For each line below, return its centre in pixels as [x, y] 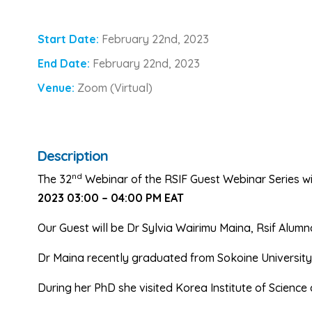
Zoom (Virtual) [115, 88]
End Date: [65, 63]
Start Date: [70, 39]
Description [73, 156]
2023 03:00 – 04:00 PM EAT [111, 198]
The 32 [55, 179]
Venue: [57, 88]
